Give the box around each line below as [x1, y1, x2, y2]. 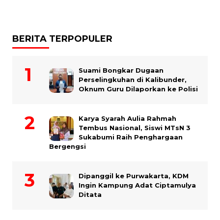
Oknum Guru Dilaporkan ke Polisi [79, 85, 198, 93]
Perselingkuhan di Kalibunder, [79, 76, 187, 84]
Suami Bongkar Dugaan [79, 66, 164, 75]
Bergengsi [49, 142, 86, 151]
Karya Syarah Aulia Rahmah [79, 114, 176, 123]
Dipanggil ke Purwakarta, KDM [79, 172, 189, 180]
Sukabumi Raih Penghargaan [79, 133, 183, 141]
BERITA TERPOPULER [12, 33, 112, 45]
